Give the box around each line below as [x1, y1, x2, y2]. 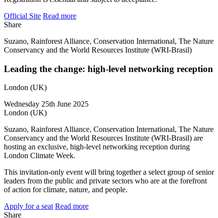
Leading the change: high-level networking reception [4, 63, 213, 74]
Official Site [4, 12, 41, 20]
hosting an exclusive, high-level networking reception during [4, 143, 190, 151]
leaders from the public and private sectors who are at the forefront [4, 177, 207, 185]
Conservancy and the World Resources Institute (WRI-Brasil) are [4, 134, 203, 143]
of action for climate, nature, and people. [4, 185, 127, 194]
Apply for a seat [4, 202, 53, 211]
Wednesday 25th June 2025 [4, 100, 89, 109]
